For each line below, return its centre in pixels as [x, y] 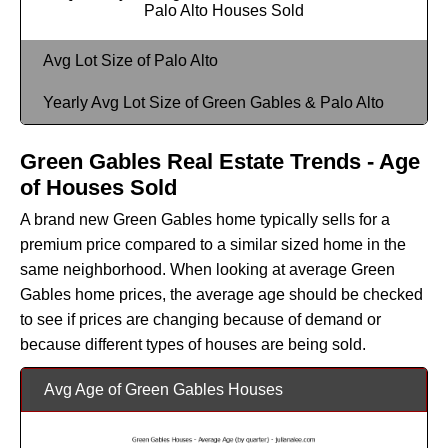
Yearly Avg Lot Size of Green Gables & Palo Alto [213, 102]
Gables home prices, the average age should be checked [221, 294]
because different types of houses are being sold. [193, 344]
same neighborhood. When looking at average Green [207, 269]
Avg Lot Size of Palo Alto [130, 60]
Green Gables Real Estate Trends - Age [220, 161]
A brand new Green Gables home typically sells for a [205, 219]
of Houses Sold [98, 187]
